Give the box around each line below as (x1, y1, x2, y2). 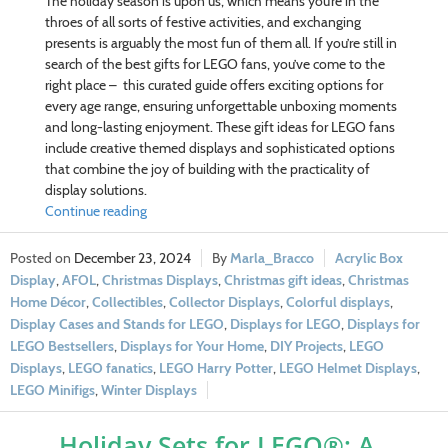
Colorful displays (286, 293, 390, 312)
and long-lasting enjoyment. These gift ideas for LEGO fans (44, 118, 395, 137)
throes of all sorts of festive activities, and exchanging (44, 13, 361, 32)
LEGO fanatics (68, 359, 153, 378)
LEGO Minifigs (10, 381, 95, 400)
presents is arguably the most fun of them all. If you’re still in (44, 34, 397, 53)
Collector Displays (169, 293, 280, 312)
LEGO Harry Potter (159, 359, 273, 378)
